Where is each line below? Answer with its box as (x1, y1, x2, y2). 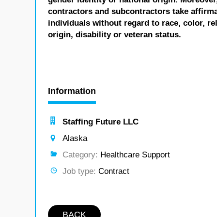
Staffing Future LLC (62, 117, 139, 126)
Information (48, 86, 96, 96)
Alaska (62, 134, 87, 143)
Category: (62, 150, 98, 159)
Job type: (62, 167, 96, 176)
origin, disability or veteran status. (48, 30, 181, 39)
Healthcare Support (98, 150, 170, 159)
